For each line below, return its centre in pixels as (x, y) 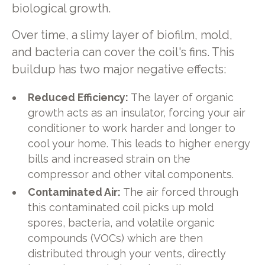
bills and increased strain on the (109, 159)
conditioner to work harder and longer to (132, 128)
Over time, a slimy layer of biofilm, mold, (122, 35)
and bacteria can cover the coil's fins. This (123, 53)
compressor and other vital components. (131, 174)
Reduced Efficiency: (78, 97)
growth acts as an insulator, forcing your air (137, 112)
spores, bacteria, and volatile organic (122, 222)
